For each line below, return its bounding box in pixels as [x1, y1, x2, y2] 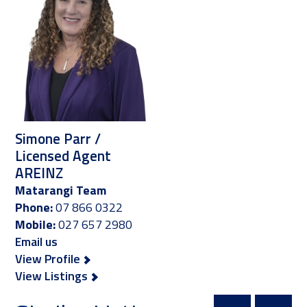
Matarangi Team [15, 180, 107, 199]
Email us [15, 232, 61, 251]
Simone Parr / [15, 127, 101, 149]
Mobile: [15, 214, 56, 234]
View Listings [15, 266, 91, 285]
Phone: [15, 197, 53, 217]
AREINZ [15, 161, 64, 184]
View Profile [15, 249, 84, 268]
